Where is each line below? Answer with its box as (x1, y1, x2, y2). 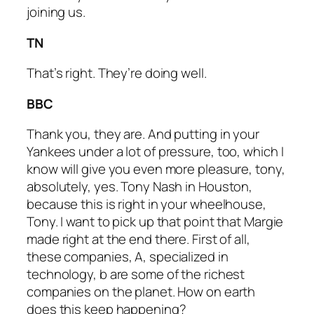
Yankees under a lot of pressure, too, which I (27, 142, 284, 161)
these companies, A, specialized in (27, 247, 228, 266)
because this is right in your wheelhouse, (27, 195, 266, 214)
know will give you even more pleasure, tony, (27, 160, 285, 179)
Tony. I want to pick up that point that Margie (27, 212, 284, 231)
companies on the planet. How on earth (27, 282, 256, 301)
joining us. (27, 3, 86, 22)
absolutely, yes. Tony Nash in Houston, (27, 177, 253, 196)
